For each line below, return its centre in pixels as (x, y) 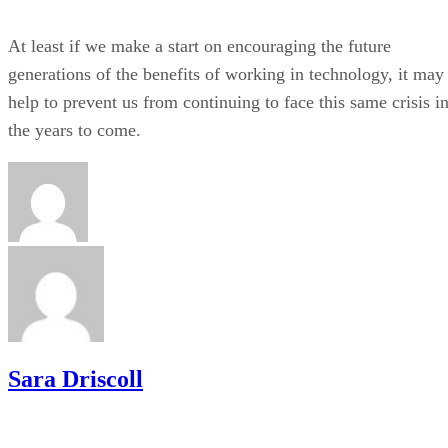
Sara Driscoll (75, 378)
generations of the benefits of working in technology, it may (226, 73)
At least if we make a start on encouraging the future (199, 45)
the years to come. (74, 129)
